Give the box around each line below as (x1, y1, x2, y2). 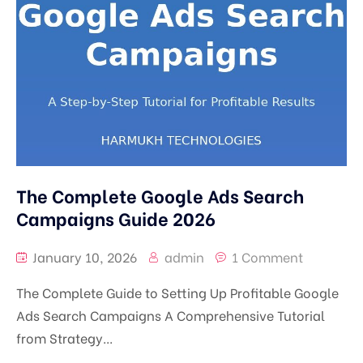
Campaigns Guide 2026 (16, 205, 216, 232)
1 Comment (232, 247, 303, 267)
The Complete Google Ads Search (16, 182, 304, 209)
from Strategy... (16, 328, 113, 348)
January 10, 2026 (29, 247, 137, 267)
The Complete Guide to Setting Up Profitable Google (16, 283, 339, 302)
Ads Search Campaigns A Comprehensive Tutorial (16, 305, 325, 325)
